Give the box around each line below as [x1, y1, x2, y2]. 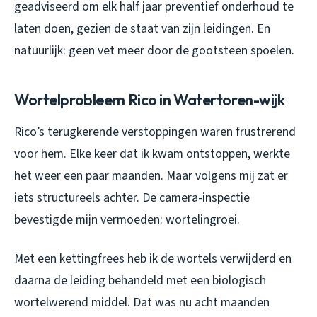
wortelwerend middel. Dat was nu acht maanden [14, 293, 270, 311]
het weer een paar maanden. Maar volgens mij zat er [14, 166, 288, 185]
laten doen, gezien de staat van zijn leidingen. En [14, 19, 270, 38]
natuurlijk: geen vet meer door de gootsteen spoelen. [14, 41, 294, 59]
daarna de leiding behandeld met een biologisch [14, 271, 266, 289]
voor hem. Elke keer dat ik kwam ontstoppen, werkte [14, 144, 290, 163]
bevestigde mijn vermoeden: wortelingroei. [14, 210, 240, 229]
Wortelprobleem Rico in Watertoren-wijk [14, 89, 285, 110]
